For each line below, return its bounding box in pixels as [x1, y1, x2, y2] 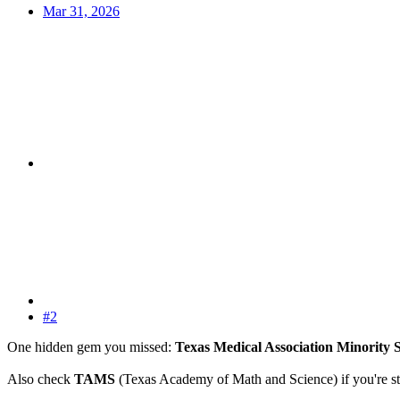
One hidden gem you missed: [7, 338, 175, 354]
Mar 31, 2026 [43, 3, 120, 19]
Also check [7, 371, 74, 387]
